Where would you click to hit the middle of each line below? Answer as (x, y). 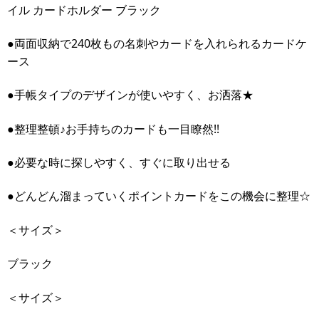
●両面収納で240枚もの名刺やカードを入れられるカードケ (157, 43)
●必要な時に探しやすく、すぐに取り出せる (119, 163)
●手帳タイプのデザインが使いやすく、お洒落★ (130, 95)
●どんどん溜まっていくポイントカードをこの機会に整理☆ (159, 196)
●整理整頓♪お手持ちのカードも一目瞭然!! (113, 129)
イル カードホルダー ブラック (84, 10)
